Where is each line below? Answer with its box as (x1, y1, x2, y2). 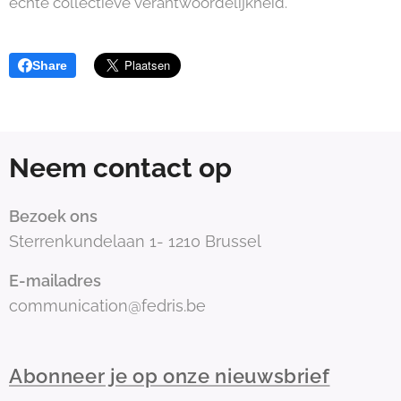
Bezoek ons (9, 207, 98, 226)
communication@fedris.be (9, 296, 206, 315)
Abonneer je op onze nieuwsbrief (9, 364, 330, 388)
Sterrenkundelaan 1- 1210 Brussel (9, 232, 261, 251)
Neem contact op (9, 152, 232, 183)
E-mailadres (9, 271, 101, 290)
